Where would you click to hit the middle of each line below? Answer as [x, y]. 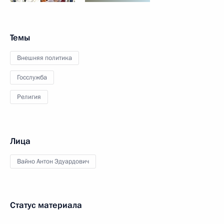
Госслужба [32, 77]
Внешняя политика [44, 58]
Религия [29, 97]
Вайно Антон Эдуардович [53, 161]
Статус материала [46, 205]
